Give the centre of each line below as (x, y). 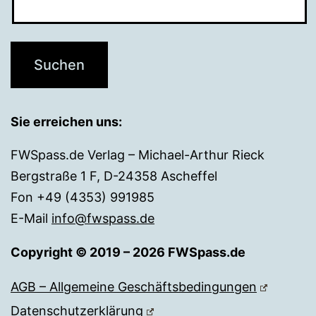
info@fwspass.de (103, 218)
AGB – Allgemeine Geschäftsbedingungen (134, 286)
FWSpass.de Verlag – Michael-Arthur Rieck (138, 154)
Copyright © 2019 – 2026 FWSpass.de (128, 252)
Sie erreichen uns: (66, 121)
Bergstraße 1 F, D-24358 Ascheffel (114, 176)
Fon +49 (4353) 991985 (83, 197)
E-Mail (31, 218)
